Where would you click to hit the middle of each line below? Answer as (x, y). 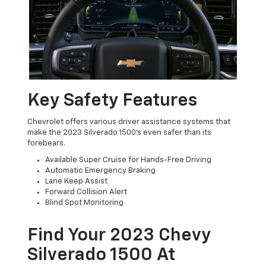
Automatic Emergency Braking (101, 170)
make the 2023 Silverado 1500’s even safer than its (120, 132)
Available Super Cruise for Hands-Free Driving (129, 160)
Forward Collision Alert (86, 192)
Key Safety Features (113, 101)
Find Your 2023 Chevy (119, 235)
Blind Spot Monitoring (85, 202)
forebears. (47, 143)
